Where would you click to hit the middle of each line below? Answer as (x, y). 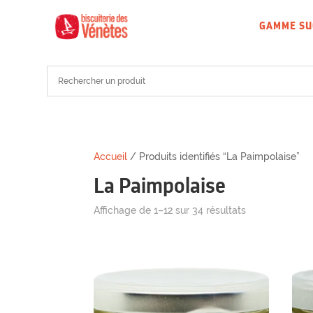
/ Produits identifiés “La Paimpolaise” (214, 157)
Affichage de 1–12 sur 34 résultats (170, 211)
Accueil (111, 157)
